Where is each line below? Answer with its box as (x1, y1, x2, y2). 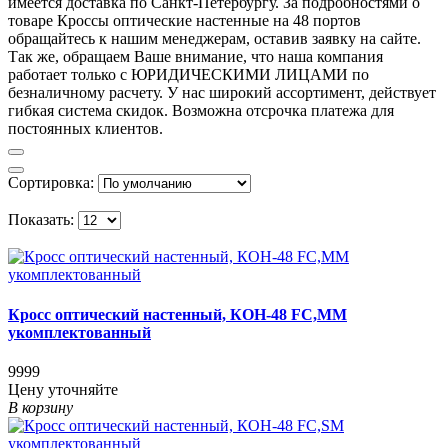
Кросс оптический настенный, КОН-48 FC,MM (8, 305, 347, 323)
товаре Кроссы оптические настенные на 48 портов (8, 12, 361, 30)
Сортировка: (8, 174, 94, 192)
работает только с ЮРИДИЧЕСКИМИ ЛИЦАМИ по (8, 66, 369, 84)
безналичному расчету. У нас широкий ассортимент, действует (8, 84, 436, 102)
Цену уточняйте (8, 380, 118, 398)
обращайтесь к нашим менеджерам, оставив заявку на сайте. (8, 30, 421, 48)
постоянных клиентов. (8, 120, 163, 138)
